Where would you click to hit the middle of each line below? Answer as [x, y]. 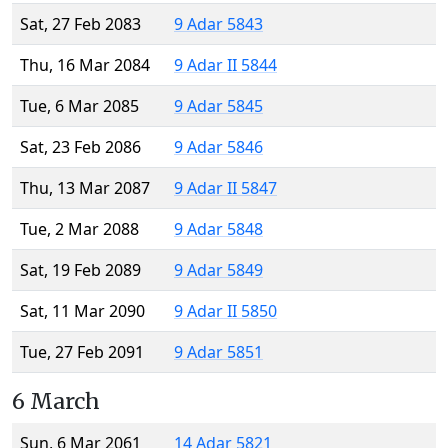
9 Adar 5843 [218, 24]
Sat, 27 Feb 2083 [80, 24]
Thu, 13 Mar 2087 [85, 188]
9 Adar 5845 [218, 106]
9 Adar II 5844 [225, 65]
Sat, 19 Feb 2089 [80, 270]
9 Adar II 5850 [225, 311]
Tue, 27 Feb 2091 [82, 352]
